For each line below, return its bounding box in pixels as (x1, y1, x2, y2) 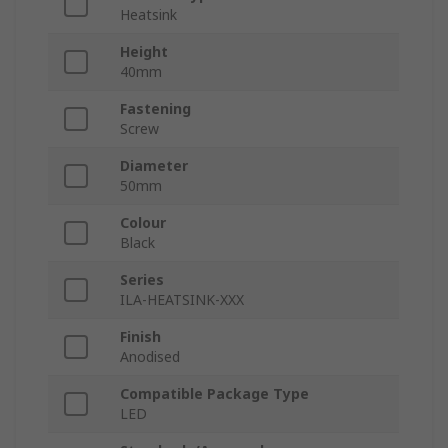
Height (120, 42, 168, 62)
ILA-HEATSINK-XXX (120, 290, 244, 310)
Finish (120, 327, 161, 347)
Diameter (120, 156, 188, 176)
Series (120, 270, 164, 290)
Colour (120, 213, 166, 233)
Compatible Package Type (120, 384, 309, 404)
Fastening (120, 99, 191, 119)
